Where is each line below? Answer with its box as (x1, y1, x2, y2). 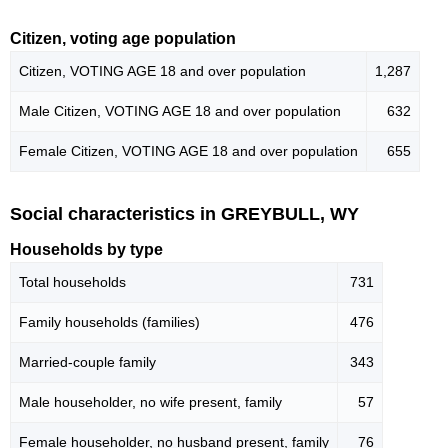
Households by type (10, 241, 163, 258)
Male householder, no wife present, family (19, 394, 282, 410)
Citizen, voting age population (10, 30, 236, 48)
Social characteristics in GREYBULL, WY (10, 204, 359, 225)
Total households (19, 274, 126, 290)
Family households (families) (19, 314, 200, 330)
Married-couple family (19, 354, 156, 370)
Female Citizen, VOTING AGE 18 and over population (19, 143, 358, 160)
